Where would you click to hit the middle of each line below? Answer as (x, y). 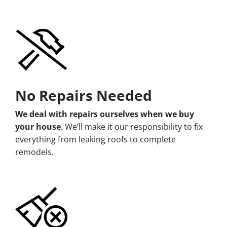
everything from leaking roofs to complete (96, 139)
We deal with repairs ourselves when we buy (105, 114)
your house (38, 126)
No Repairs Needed (84, 95)
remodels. (34, 152)
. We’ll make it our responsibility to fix (132, 126)
